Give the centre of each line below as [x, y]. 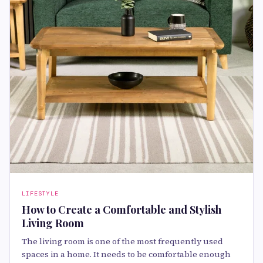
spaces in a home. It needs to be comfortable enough [126, 254]
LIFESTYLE [40, 194]
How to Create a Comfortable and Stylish [122, 210]
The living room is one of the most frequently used [122, 242]
